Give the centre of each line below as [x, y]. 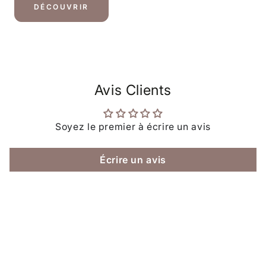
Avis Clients [133, 90]
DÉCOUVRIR [61, 7]
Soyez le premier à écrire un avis [133, 127]
